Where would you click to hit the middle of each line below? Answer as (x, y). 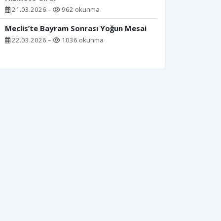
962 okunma (80, 10)
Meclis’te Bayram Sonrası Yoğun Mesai (76, 28)
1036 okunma (82, 40)
